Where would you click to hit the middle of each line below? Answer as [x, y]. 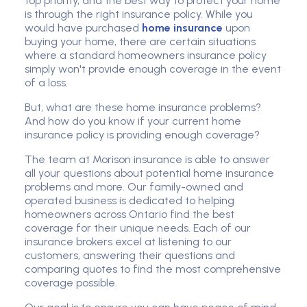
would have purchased [83, 28]
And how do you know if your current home [133, 121]
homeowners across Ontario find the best [130, 214]
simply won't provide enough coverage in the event [153, 69]
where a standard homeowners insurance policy [146, 56]
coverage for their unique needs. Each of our [138, 228]
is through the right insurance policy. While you [139, 14]
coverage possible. [71, 283]
